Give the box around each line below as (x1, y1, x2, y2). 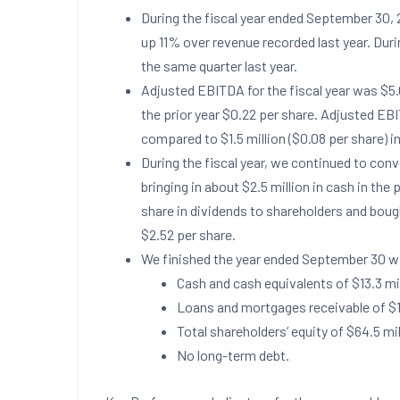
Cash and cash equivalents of (177, 274, 352, 291)
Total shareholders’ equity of (177, 322, 346, 339)
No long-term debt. (177, 346, 289, 363)
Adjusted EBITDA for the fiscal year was (141, 81, 380, 98)
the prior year (141, 105, 222, 122)
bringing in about (141, 178, 242, 195)
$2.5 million (242, 178, 310, 195)
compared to (141, 129, 221, 146)
